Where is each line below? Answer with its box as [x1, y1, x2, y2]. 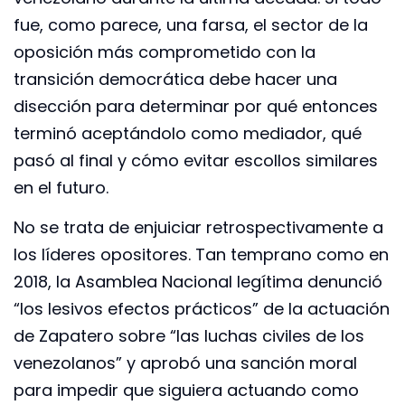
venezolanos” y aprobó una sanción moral [14, 352, 357, 375]
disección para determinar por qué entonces [14, 94, 378, 118]
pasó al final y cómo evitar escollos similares [14, 148, 378, 172]
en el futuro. [14, 175, 108, 199]
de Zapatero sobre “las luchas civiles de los [14, 325, 364, 348]
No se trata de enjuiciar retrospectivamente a [14, 216, 383, 240]
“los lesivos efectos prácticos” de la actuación [14, 297, 390, 321]
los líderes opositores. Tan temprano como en [14, 243, 389, 267]
